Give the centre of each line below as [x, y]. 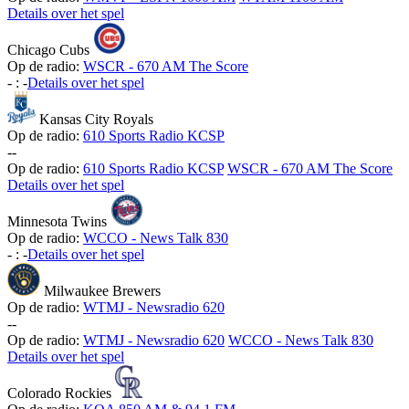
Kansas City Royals [97, 120]
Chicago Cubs [48, 50]
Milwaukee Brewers [102, 291]
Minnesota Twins [57, 222]
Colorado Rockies [59, 393]
